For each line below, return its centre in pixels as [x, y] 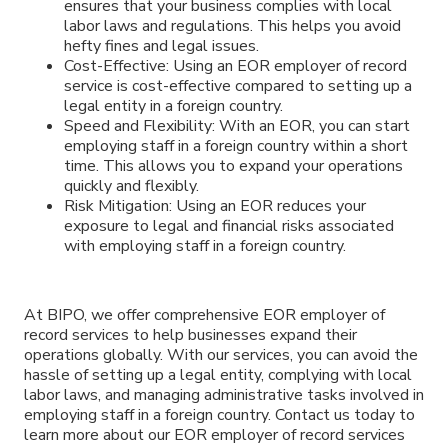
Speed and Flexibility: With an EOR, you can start [237, 126]
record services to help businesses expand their [190, 334]
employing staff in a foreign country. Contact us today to [219, 414]
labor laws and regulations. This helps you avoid [232, 26]
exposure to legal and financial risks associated [229, 226]
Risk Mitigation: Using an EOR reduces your [215, 206]
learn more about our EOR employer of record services [214, 434]
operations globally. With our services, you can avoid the [221, 354]
